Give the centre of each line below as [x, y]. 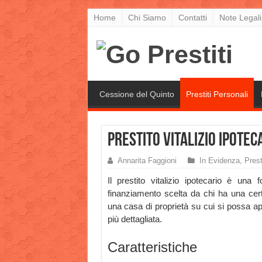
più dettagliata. [135, 219]
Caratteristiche [152, 247]
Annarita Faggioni [147, 161]
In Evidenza [219, 161]
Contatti [192, 18]
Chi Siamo [147, 18]
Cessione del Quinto [137, 94]
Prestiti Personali [217, 94]
